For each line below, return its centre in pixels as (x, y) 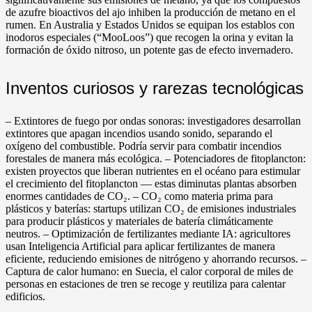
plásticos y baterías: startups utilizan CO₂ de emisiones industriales (151, 208)
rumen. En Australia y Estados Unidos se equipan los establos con (150, 24)
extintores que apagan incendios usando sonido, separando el (139, 133)
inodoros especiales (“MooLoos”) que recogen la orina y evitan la (149, 37)
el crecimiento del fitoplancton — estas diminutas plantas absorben (151, 183)
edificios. (25, 296)
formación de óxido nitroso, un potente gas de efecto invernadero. (149, 49)
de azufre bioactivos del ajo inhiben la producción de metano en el (150, 12)
